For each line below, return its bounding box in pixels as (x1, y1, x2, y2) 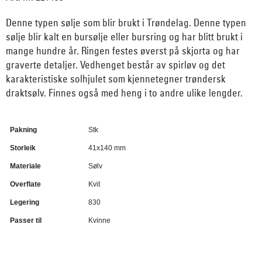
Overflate (10, 180, 41, 189)
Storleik (10, 144, 36, 153)
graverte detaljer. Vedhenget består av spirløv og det (6, 58, 225, 71)
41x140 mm (88, 144, 126, 153)
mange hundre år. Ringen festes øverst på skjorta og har (6, 44, 240, 57)
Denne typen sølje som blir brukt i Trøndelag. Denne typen (6, 16, 246, 29)
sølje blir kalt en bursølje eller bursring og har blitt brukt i (6, 30, 243, 43)
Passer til (10, 216, 42, 225)
